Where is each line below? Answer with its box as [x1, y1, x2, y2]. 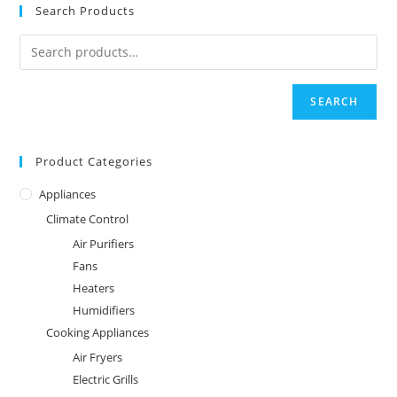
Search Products [35, 2, 136, 19]
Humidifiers [73, 301, 136, 318]
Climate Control [46, 210, 129, 227]
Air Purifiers [73, 235, 135, 252]
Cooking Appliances [46, 323, 150, 340]
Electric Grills [73, 370, 139, 387]
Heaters [73, 279, 115, 296]
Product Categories [35, 152, 153, 169]
